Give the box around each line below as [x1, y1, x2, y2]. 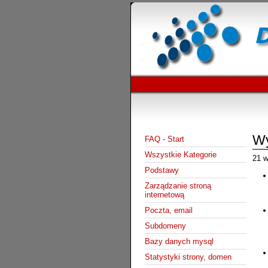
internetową [144, 190, 184, 199]
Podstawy [144, 165, 179, 175]
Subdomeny [144, 221, 186, 230]
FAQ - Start [144, 134, 184, 144]
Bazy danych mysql [144, 236, 214, 246]
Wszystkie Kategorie [144, 150, 217, 159]
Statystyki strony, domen [144, 252, 232, 261]
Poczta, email [144, 205, 193, 215]
